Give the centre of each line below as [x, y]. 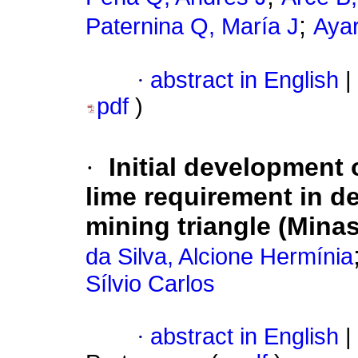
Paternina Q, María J [192, 27]
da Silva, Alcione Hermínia [219, 257]
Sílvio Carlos [150, 284]
